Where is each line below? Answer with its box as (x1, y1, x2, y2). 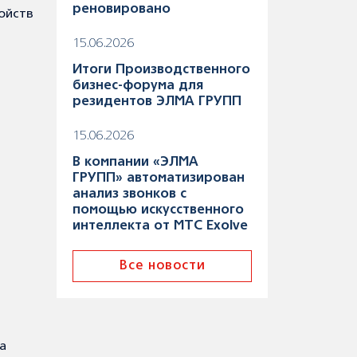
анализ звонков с (73, 189, 186, 200)
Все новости (119, 261, 206, 272)
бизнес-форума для (73, 80, 203, 92)
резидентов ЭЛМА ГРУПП (73, 96, 241, 108)
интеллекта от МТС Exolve (73, 221, 248, 232)
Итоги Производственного (73, 65, 250, 76)
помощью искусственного (73, 205, 244, 216)
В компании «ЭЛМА (73, 157, 198, 168)
